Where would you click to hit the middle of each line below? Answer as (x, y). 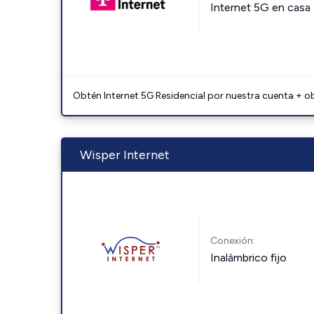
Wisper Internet (125, 155)
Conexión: (233, 240)
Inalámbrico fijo (249, 257)
